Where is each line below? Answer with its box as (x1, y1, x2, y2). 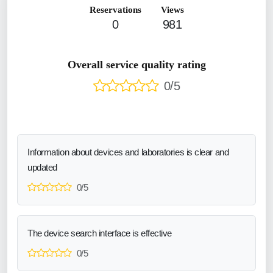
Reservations (89, 4, 141, 15)
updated (27, 161, 57, 172)
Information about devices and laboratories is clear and (27, 146, 229, 157)
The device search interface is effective (27, 227, 172, 238)
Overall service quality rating (67, 58, 206, 71)
